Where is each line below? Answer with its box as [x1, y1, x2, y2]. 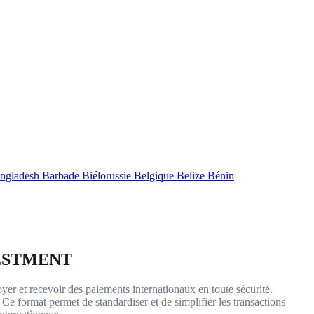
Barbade [42, 170, 82, 182]
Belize [177, 170, 207, 182]
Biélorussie [82, 170, 134, 182]
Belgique [134, 170, 177, 182]
